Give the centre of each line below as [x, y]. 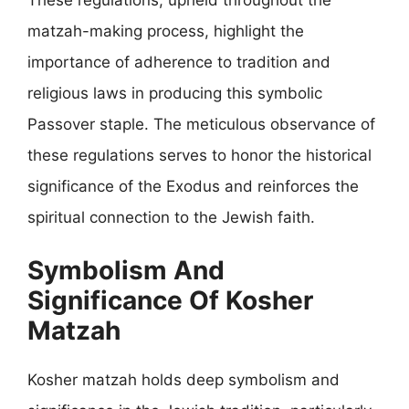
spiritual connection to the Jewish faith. [171, 217]
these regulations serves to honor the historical [199, 155]
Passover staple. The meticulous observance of [201, 124]
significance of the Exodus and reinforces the [193, 186]
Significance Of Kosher [170, 300]
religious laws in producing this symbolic [175, 93]
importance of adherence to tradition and [179, 62]
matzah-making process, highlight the [166, 31]
